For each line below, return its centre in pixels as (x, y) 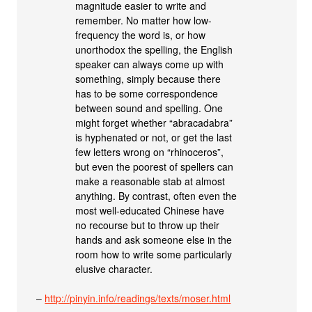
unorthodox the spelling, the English (154, 49)
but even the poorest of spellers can (155, 166)
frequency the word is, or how (141, 35)
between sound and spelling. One (149, 108)
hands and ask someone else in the (154, 240)
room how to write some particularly (154, 254)
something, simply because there (148, 79)
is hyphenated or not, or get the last (154, 137)
